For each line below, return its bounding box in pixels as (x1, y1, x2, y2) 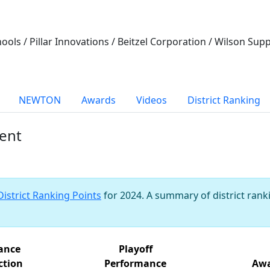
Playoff (118, 242, 152, 256)
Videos (136, 93, 167, 107)
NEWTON (19, 93, 61, 107)
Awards (81, 93, 116, 107)
